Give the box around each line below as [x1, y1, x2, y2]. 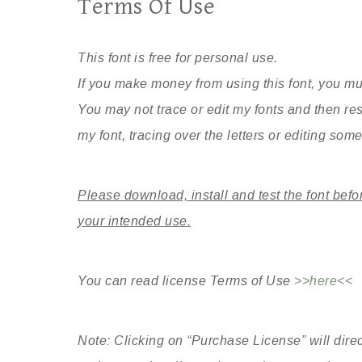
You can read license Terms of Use [78, 274, 294, 288]
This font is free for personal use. [78, 51, 278, 65]
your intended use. [78, 214, 191, 229]
